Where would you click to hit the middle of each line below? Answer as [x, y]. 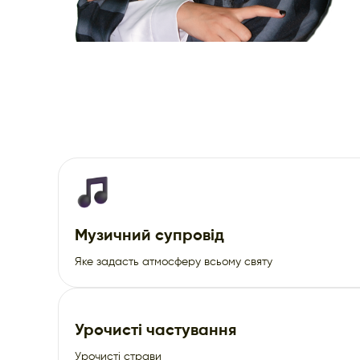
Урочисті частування [155, 331]
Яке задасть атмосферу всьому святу [174, 262]
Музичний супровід [149, 236]
